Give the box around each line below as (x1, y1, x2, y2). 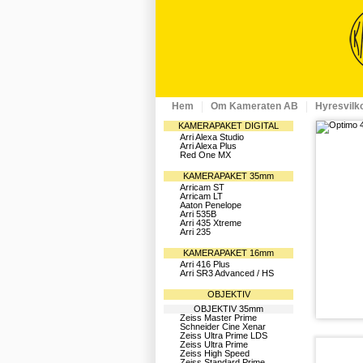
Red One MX (180, 150, 231, 160)
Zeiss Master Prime (180, 313, 257, 322)
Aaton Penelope (180, 200, 241, 210)
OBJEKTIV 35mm (194, 304, 263, 314)
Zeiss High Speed (180, 348, 250, 358)
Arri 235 (180, 227, 211, 237)
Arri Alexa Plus (180, 141, 237, 151)
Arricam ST (180, 182, 224, 192)
